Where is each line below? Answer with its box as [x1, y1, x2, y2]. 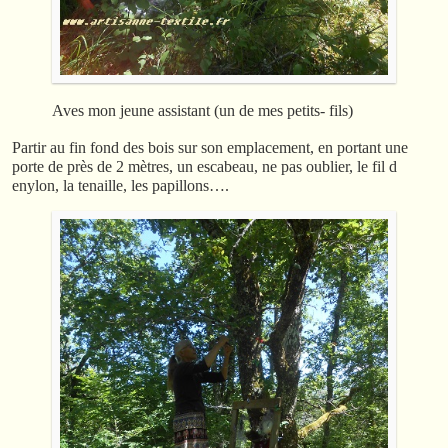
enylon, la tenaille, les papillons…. [12, 176, 229, 194]
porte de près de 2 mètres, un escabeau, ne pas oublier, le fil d [12, 157, 397, 175]
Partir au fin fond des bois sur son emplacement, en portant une [12, 138, 408, 156]
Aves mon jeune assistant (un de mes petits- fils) [52, 101, 353, 119]
